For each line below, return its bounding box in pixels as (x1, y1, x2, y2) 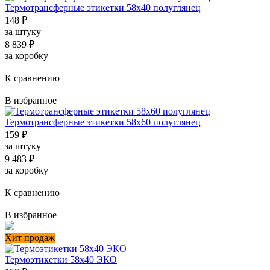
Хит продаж (5, 233, 55, 243)
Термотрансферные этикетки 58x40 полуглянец (5, 2, 201, 13)
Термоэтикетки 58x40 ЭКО (5, 254, 117, 265)
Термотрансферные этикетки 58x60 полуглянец (5, 117, 201, 128)
